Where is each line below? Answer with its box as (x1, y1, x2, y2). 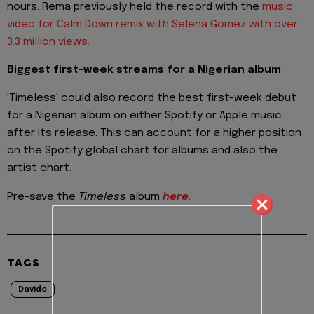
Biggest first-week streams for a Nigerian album (7, 64, 281, 76)
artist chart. (7, 163, 71, 175)
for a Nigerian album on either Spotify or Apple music (7, 110, 282, 122)
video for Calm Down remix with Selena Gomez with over (7, 18, 298, 30)
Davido (18, 285, 47, 294)
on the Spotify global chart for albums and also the (7, 145, 278, 157)
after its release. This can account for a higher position (7, 128, 301, 139)
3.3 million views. (7, 36, 90, 48)
